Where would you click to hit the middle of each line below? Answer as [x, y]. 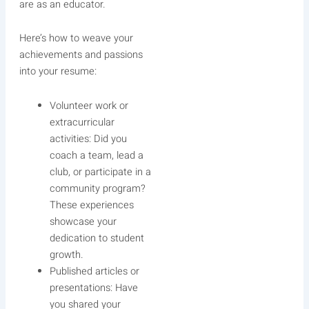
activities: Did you [88, 139]
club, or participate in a [100, 172]
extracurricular [82, 122]
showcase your [83, 221]
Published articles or [94, 271]
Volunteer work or [89, 106]
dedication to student [97, 238]
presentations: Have [93, 288]
